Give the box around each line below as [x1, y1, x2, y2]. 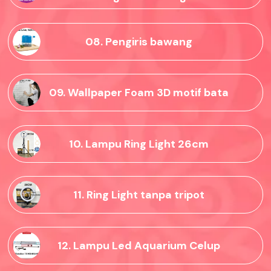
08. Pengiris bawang [85, 34, 192, 49]
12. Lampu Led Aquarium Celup [57, 238, 220, 253]
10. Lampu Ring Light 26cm [68, 136, 209, 151]
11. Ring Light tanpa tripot [73, 187, 204, 202]
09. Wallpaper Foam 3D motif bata [48, 85, 229, 100]
